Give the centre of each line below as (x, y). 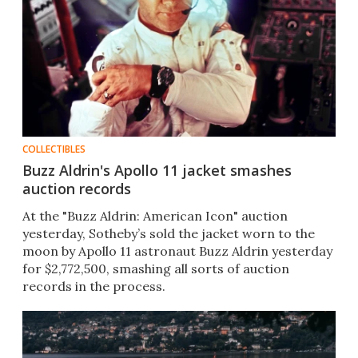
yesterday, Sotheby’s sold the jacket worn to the (169, 234)
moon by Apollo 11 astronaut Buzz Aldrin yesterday (177, 251)
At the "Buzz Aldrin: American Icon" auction (155, 216)
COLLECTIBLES (54, 149)
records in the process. (94, 286)
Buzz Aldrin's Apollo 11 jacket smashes (157, 171)
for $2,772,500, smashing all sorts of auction (156, 269)
